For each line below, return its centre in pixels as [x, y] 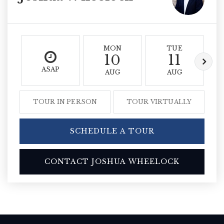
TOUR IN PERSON [65, 101]
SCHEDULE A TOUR [112, 131]
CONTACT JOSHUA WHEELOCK [112, 161]
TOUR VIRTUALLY [159, 101]
